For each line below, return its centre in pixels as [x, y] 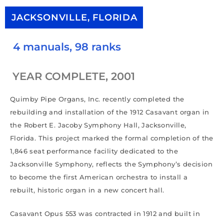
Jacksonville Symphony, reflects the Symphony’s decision [111, 164]
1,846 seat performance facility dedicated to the [94, 151]
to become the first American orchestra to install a [99, 177]
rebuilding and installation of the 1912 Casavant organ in [110, 112]
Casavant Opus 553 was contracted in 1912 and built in [105, 213]
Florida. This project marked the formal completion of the [112, 138]
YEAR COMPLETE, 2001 [74, 76]
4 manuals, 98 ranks [67, 46]
